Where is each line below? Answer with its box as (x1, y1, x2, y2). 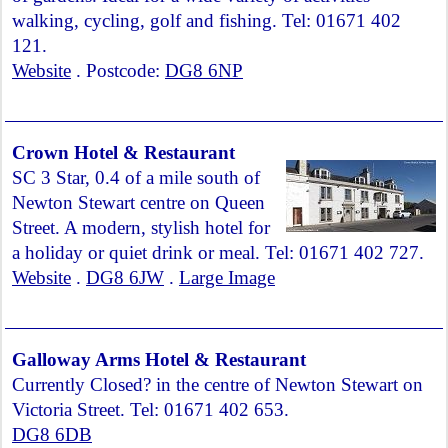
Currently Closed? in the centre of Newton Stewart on (12, 374, 423, 395)
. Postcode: (71, 60, 165, 81)
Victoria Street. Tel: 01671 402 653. (12, 399, 289, 420)
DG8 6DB (12, 424, 92, 445)
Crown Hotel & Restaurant (12, 142, 235, 163)
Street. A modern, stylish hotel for (12, 217, 270, 238)
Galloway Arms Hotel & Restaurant (12, 349, 306, 370)
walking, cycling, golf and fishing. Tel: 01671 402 (12, 10, 401, 31)
